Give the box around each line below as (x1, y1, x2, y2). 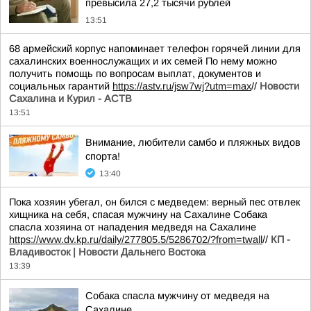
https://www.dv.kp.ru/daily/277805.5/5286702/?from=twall (9, 234, 262, 245)
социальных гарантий (9, 81, 112, 92)
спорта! (85, 151, 120, 162)
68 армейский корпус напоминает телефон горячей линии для (9, 43, 301, 54)
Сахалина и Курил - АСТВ (9, 93, 132, 104)
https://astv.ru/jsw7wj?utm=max (112, 81, 251, 92)
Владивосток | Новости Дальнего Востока (9, 246, 205, 258)
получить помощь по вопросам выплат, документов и (9, 68, 261, 79)
